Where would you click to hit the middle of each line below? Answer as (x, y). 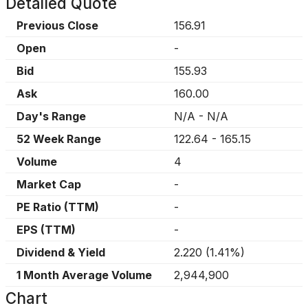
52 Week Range (59, 139)
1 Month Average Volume (84, 275)
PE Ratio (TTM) (58, 207)
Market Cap (49, 184)
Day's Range (51, 116)
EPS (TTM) (46, 230)
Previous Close (57, 25)
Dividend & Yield (61, 252)
